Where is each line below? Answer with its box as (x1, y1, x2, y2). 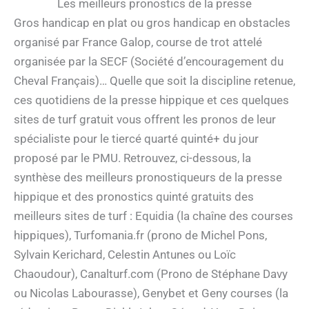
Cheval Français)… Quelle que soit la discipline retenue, (14, 73, 295, 88)
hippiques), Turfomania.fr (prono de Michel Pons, (14, 228, 267, 242)
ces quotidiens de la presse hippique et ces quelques (14, 92, 289, 107)
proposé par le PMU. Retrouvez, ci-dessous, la (14, 150, 251, 165)
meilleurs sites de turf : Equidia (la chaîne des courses (14, 208, 293, 223)
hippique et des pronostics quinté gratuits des (14, 189, 254, 203)
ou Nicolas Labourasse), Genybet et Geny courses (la (14, 286, 288, 300)
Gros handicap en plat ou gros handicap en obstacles (14, 15, 290, 30)
